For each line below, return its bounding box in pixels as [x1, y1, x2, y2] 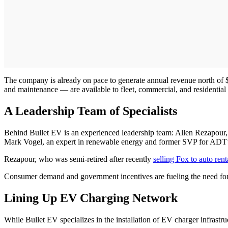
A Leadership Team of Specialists [4, 104, 177, 118]
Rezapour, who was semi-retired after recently [4, 154, 153, 163]
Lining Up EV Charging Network [4, 191, 178, 205]
